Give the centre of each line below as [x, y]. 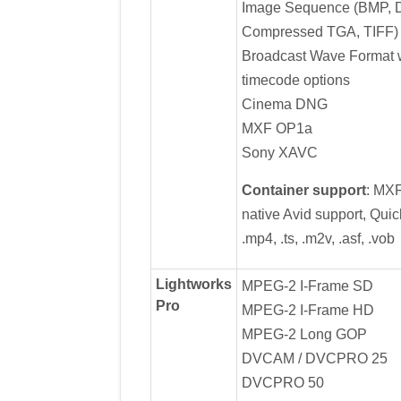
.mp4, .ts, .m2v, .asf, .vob [318, 238]
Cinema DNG [284, 104]
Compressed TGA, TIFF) [320, 31]
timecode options [295, 80]
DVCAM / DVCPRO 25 [314, 358]
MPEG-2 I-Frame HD [307, 310]
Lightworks [193, 284]
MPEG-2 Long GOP [304, 334]
